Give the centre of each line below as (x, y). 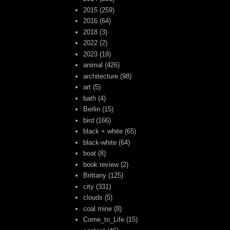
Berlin (92, 109)
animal (93, 65)
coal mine (98, 208)
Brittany (95, 176)
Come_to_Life (104, 220)
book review (101, 164)
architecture (101, 76)
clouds (93, 198)
